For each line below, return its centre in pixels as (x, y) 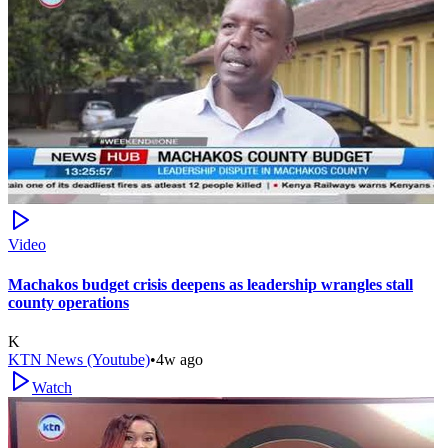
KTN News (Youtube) (79, 359)
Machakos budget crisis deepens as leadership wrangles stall (210, 284)
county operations (68, 302)
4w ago (179, 359)
